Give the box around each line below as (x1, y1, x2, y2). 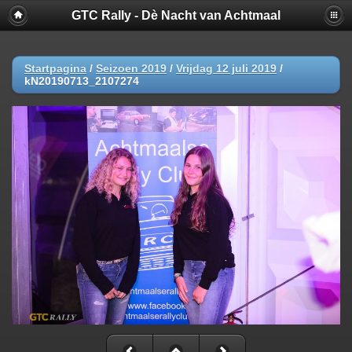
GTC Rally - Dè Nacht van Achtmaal (71, 9, 280, 22)
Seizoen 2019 (96, 62, 167, 75)
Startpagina (24, 62, 86, 75)
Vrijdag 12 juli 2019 (176, 62, 277, 75)
